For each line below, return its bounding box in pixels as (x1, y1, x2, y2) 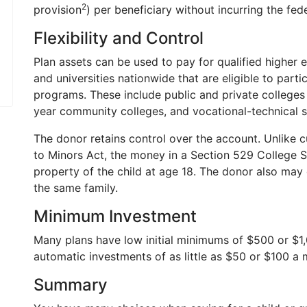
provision (34, 3, 82, 16)
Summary (34, 275, 108, 295)
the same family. (34, 181, 118, 195)
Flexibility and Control (34, 28, 204, 48)
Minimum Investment (34, 206, 197, 226)
